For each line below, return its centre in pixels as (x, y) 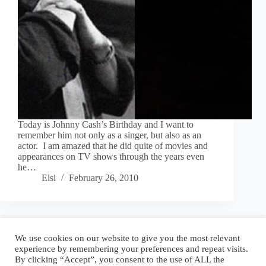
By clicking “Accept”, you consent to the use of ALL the (120, 259)
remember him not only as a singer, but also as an (110, 135)
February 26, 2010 (104, 178)
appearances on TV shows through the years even (111, 157)
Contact (129, 236)
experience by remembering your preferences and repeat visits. (132, 249)
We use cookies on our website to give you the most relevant (127, 238)
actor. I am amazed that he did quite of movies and (113, 146)
